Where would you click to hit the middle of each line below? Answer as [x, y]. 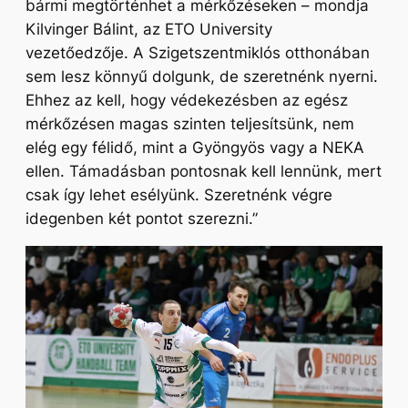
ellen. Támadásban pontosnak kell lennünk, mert [204, 172]
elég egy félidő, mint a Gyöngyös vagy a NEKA [195, 148]
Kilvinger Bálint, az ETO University [149, 30]
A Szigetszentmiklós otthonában [249, 53]
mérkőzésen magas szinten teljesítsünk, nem [190, 124]
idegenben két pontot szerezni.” [142, 219]
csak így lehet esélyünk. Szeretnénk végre [179, 195]
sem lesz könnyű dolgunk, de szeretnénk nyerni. [202, 77]
